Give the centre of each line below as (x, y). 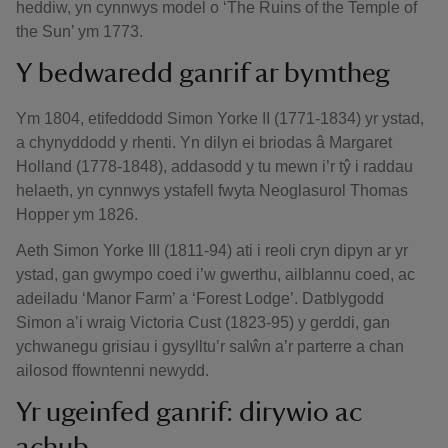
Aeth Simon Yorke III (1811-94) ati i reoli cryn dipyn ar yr (212, 250)
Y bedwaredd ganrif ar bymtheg (203, 73)
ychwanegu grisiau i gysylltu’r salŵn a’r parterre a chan (210, 346)
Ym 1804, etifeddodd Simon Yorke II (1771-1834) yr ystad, (220, 118)
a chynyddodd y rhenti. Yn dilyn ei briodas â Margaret (204, 142)
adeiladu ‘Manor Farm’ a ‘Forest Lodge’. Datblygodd (200, 298)
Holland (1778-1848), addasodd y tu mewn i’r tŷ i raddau (214, 166)
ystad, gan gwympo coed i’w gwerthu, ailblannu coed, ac (215, 274)
